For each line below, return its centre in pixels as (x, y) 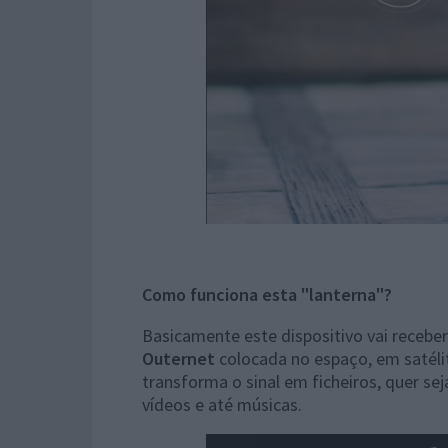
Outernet (178, 358)
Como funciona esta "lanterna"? (267, 294)
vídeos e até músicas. (222, 404)
